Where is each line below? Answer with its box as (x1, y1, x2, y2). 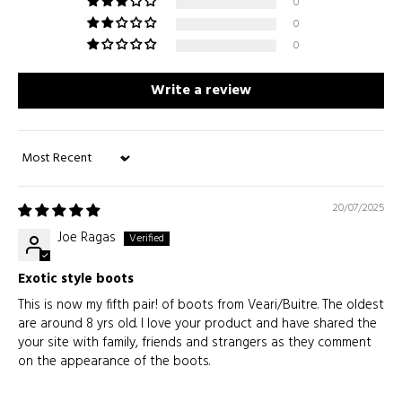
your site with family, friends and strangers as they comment (18, 332, 371, 354)
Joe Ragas (57, 227, 116, 249)
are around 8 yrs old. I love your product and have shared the (18, 313, 377, 335)
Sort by (17, 155, 60, 177)
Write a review (151, 79, 251, 102)
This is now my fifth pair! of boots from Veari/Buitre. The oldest (18, 294, 384, 316)
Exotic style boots (18, 268, 134, 290)
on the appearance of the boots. (18, 351, 210, 372)
